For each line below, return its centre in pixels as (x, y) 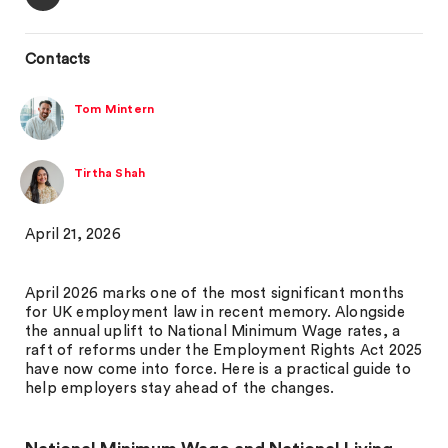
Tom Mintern (114, 109)
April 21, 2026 (73, 234)
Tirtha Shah (110, 173)
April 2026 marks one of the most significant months (215, 293)
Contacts (58, 59)
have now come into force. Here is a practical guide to (218, 369)
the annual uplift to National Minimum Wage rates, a (213, 331)
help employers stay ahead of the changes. (180, 388)
